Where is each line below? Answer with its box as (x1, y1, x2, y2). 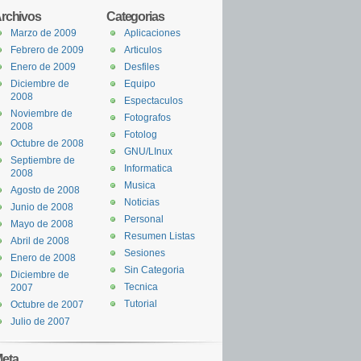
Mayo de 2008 (10, 218, 73, 230)
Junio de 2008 (10, 201, 73, 213)
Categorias (106, 9, 164, 23)
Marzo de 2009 (10, 27, 77, 39)
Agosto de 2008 (10, 185, 80, 196)
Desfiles (124, 61, 160, 73)
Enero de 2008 (10, 252, 76, 263)
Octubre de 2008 (10, 138, 84, 149)
